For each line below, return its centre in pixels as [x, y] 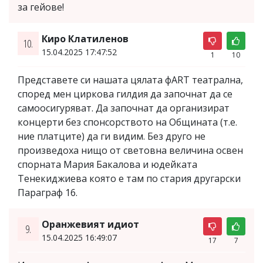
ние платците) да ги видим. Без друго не [112, 136]
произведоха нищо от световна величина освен [130, 150]
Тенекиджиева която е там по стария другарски [129, 178]
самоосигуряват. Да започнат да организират [124, 108]
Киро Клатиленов [85, 38]
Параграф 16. [48, 192]
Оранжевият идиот [90, 224]
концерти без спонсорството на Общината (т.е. [127, 122]
